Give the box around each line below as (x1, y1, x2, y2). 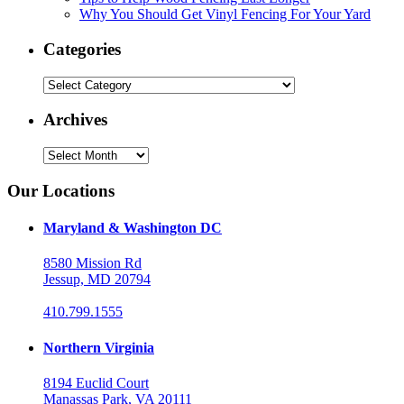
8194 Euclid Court (43, 374, 149, 390)
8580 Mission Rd (43, 255, 142, 271)
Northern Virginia (43, 339, 154, 355)
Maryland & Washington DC (43, 220, 222, 236)
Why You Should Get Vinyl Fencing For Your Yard (79, 6, 371, 23)
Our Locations (7, 180, 115, 200)
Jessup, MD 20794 (43, 271, 151, 288)
